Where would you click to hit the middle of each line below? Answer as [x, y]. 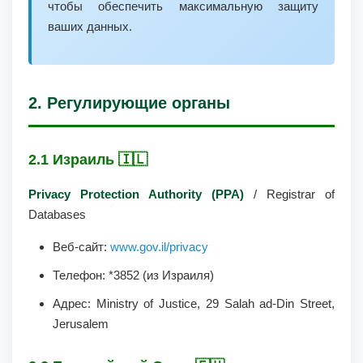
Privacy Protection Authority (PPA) [136, 194]
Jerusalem [81, 324]
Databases [57, 214]
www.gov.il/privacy [159, 247]
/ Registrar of [289, 194]
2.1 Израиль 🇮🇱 [88, 160]
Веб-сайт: [81, 247]
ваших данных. [90, 26]
